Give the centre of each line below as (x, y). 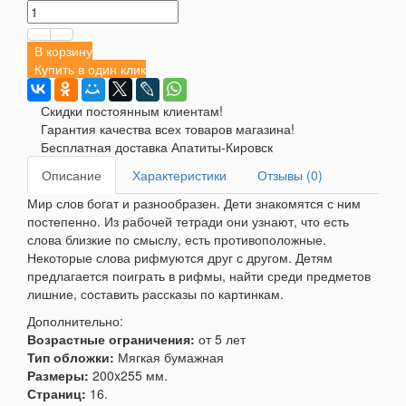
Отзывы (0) (290, 174)
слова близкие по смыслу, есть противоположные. (177, 239)
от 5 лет (222, 338)
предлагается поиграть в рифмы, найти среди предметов (199, 275)
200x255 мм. (130, 375)
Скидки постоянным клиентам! (132, 110)
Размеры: (60, 375)
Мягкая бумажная (169, 357)
